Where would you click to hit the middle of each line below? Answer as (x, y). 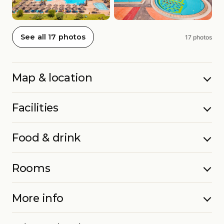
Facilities (35, 108)
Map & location (52, 78)
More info (38, 198)
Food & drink (46, 138)
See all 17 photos (53, 37)
